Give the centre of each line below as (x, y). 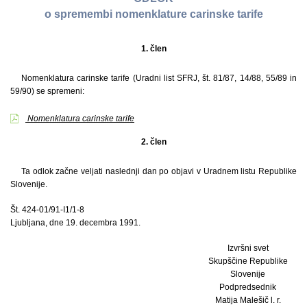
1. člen (153, 48)
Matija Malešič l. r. (248, 300)
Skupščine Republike (248, 261)
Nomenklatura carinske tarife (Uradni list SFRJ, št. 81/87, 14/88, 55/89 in (159, 78)
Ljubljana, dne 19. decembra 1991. (75, 222)
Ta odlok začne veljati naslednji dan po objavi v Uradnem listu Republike (159, 171)
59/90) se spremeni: (47, 91)
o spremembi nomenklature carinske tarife (153, 14)
